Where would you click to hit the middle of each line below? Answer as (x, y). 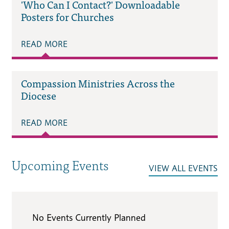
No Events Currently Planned (89, 217)
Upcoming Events (60, 164)
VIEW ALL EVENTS (183, 168)
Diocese (38, 95)
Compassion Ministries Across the (98, 83)
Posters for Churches (67, 17)
